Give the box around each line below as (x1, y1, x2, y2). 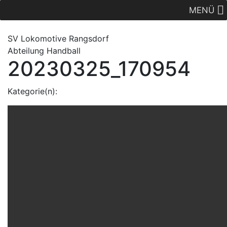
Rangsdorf (66, 33, 109, 44)
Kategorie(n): (8, 86, 57, 96)
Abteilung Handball (8, 46, 81, 56)
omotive (35, 33, 66, 44)
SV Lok (8, 33, 35, 44)
